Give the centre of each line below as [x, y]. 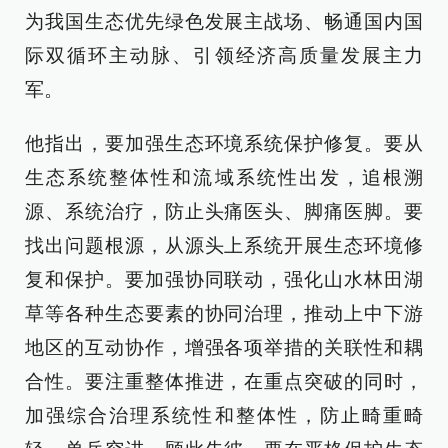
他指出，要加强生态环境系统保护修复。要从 [224, 143]
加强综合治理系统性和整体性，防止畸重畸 [224, 415]
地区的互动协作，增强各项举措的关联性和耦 [224, 347]
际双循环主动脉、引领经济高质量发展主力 [224, 55]
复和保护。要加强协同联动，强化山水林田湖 [224, 279]
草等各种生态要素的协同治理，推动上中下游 [224, 313]
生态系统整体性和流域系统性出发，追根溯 [224, 177]
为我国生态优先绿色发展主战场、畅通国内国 [224, 21]
